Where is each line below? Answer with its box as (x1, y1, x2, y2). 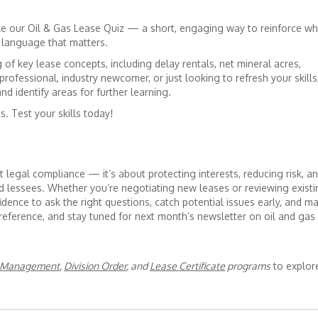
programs (225, 260, 270, 273)
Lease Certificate (150, 260, 225, 273)
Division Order (64, 260, 126, 273)
